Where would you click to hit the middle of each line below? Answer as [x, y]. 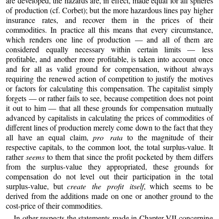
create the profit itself [105, 186]
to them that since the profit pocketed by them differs [129, 156]
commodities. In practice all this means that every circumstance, [109, 29]
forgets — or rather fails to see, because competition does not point [109, 98]
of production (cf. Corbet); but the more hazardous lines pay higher [109, 10]
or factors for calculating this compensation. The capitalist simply [109, 88]
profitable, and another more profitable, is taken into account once [109, 59]
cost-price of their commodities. [55, 205]
